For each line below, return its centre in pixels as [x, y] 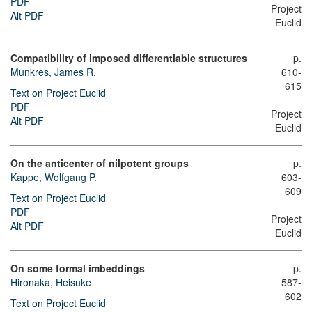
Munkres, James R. [53, 71]
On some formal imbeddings [78, 268]
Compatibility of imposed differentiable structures [129, 57]
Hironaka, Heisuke [51, 282]
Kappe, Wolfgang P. [54, 177]
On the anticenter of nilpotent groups [100, 163]
